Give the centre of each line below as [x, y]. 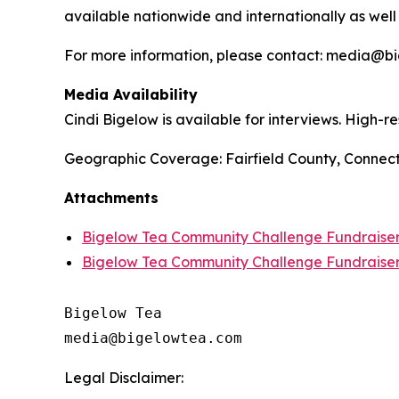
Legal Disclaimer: [124, 377]
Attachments [111, 197]
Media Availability [131, 94]
